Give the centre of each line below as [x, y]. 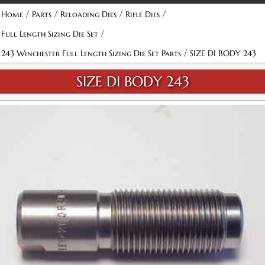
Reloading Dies [88, 14]
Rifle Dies [143, 14]
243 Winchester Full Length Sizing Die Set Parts [91, 53]
